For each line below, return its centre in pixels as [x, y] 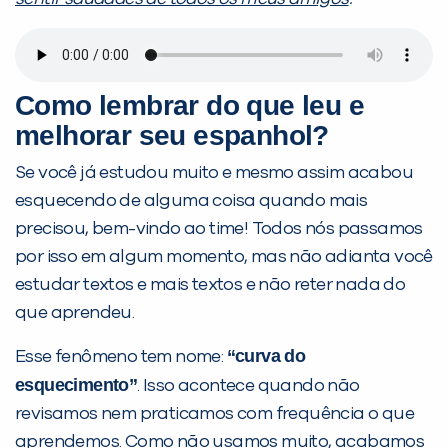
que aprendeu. [75, 313]
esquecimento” [76, 385]
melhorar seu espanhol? [172, 136]
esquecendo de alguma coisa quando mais [191, 201]
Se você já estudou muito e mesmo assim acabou [214, 173]
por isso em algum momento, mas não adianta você [224, 257]
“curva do [266, 356]
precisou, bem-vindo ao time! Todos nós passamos [219, 229]
